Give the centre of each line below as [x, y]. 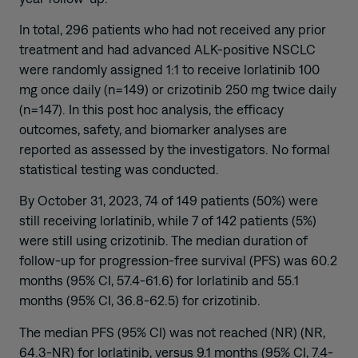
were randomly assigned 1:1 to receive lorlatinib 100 [169, 69]
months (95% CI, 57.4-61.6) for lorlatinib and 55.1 [159, 281]
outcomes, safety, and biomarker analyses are [153, 129]
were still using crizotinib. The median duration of [163, 241]
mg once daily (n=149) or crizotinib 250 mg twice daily [178, 89]
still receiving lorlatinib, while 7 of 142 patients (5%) [168, 221]
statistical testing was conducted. [119, 169]
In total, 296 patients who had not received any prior [173, 29]
